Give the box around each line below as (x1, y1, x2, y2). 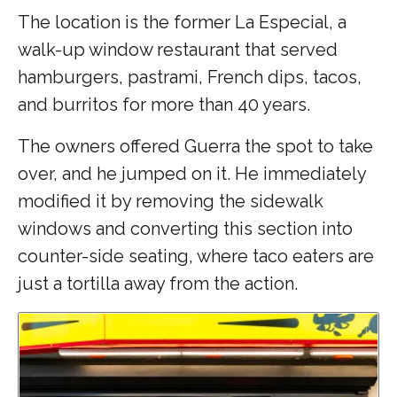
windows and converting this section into (18, 217, 353, 239)
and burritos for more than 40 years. (18, 93, 310, 115)
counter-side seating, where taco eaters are (18, 245, 374, 267)
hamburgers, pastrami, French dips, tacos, (18, 66, 362, 88)
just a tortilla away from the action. (18, 272, 302, 294)
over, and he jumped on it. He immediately (18, 162, 366, 184)
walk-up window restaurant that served (18, 38, 338, 60)
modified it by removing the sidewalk (18, 190, 323, 212)
